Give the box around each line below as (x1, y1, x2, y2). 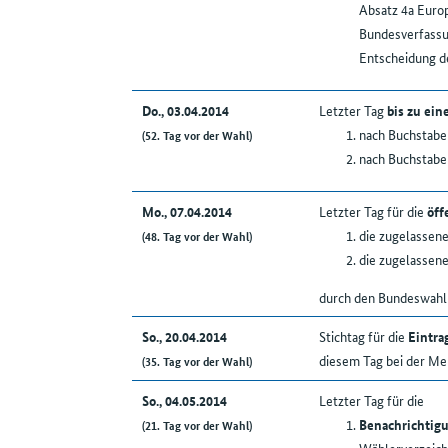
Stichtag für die (318, 326, 408, 347)
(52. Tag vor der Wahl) (141, 126, 252, 144)
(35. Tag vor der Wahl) (141, 352, 252, 370)
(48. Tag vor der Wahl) (141, 227, 252, 245)
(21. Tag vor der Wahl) (141, 416, 252, 434)
